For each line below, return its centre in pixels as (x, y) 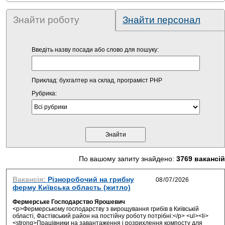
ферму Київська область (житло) (72, 187)
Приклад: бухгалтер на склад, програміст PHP (97, 80)
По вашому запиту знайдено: (128, 159)
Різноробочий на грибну (91, 179)
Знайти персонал (161, 20)
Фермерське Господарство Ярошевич (69, 202)
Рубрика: (44, 93)
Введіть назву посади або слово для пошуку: (95, 50)
